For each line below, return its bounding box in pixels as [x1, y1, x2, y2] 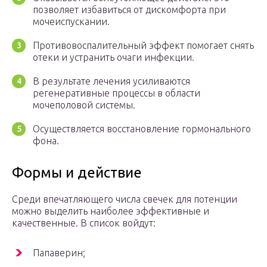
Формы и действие [12, 164, 142, 181]
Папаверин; [33, 247, 85, 259]
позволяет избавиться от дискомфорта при [33, 4, 226, 15]
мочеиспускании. [33, 16, 110, 27]
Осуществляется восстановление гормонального [33, 123, 251, 135]
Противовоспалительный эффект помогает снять [33, 40, 254, 51]
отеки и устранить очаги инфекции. [33, 52, 194, 63]
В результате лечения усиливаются [33, 76, 190, 87]
